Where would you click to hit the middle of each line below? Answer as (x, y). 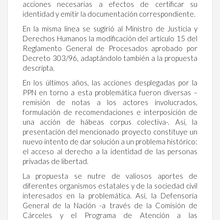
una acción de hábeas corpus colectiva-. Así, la (110, 122)
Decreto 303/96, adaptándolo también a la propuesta (110, 58)
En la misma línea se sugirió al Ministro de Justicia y (110, 28)
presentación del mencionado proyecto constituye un (110, 131)
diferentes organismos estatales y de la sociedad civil (110, 185)
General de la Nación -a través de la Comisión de (110, 205)
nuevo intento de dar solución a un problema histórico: (110, 141)
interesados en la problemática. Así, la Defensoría (110, 195)
